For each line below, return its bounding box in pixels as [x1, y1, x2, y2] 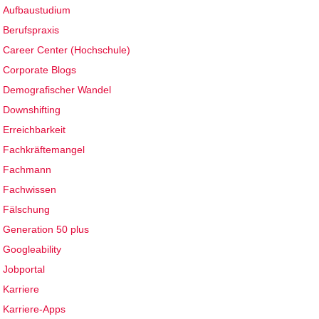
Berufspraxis [3, 24, 60, 36]
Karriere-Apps [3, 303, 66, 315]
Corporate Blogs [3, 64, 77, 76]
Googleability [3, 244, 62, 256]
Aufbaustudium [3, 4, 71, 16]
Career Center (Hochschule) [3, 44, 131, 56]
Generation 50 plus [3, 224, 90, 236]
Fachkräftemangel [3, 144, 85, 156]
